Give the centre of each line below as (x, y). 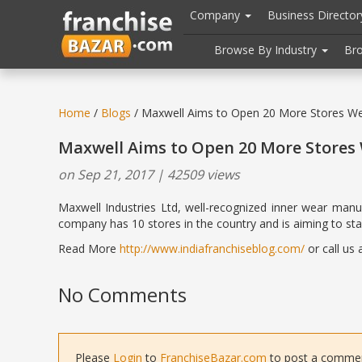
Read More (89, 248)
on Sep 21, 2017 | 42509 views (149, 175)
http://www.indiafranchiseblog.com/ (212, 248)
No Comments (122, 295)
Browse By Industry (267, 50)
